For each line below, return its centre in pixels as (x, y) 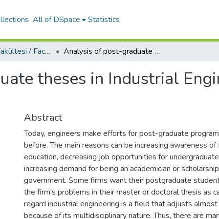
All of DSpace (57, 20)
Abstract (43, 118)
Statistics (104, 20)
